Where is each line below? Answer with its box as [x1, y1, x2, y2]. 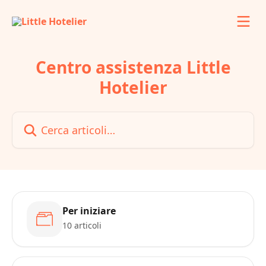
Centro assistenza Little [35, 56, 231, 78]
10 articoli [62, 220, 102, 231]
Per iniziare [62, 204, 116, 217]
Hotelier [99, 76, 167, 99]
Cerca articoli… [11, 112, 78, 125]
